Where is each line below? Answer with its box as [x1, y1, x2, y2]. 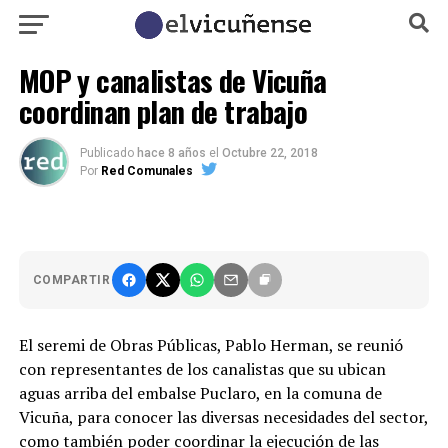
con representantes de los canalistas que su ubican [18, 358, 386, 380]
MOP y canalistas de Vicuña [18, 59, 327, 101]
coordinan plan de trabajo [18, 90, 308, 132]
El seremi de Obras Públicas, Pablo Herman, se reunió [18, 334, 403, 356]
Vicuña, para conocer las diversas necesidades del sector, [18, 406, 428, 428]
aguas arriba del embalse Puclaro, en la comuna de [18, 382, 382, 404]
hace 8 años [136, 146, 206, 160]
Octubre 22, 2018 [221, 146, 318, 160]
